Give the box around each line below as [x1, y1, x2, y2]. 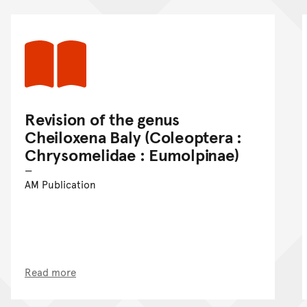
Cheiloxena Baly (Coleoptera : [25, 125, 243, 148]
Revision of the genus [25, 107, 180, 130]
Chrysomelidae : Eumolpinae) [25, 143, 239, 166]
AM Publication [25, 176, 96, 191]
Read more [25, 264, 76, 279]
